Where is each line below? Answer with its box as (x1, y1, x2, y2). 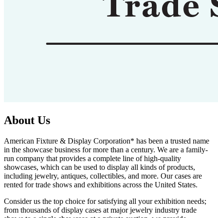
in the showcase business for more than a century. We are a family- (4, 145, 208, 154)
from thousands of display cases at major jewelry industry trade (4, 205, 197, 214)
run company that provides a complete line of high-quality (4, 154, 181, 163)
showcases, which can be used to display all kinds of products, (4, 163, 195, 171)
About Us (4, 113, 50, 127)
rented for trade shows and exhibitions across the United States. (4, 180, 198, 189)
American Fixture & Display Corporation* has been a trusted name (4, 136, 209, 145)
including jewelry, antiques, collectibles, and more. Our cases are (4, 171, 202, 180)
